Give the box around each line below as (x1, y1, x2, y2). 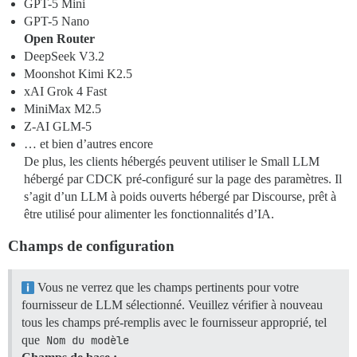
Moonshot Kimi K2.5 (24, 67, 132, 81)
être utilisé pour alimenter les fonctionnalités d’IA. (24, 207, 274, 222)
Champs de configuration (8, 237, 175, 255)
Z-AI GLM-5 (24, 120, 92, 134)
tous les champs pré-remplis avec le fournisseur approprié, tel (22, 316, 327, 330)
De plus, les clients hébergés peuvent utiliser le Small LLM (24, 155, 320, 169)
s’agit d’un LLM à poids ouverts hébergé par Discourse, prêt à (24, 190, 336, 204)
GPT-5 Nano (24, 14, 89, 29)
